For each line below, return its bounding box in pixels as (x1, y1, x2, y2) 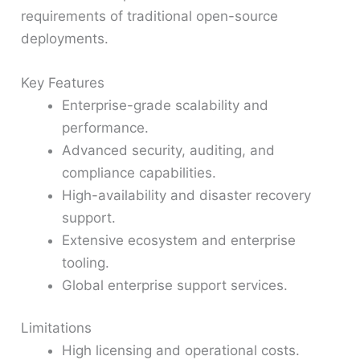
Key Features (21, 74, 105, 91)
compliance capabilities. (62, 164, 217, 181)
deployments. (21, 30, 109, 47)
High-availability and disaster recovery (62, 186, 312, 203)
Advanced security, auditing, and (62, 141, 276, 158)
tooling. (62, 254, 110, 271)
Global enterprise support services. (62, 276, 288, 293)
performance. (62, 119, 149, 136)
